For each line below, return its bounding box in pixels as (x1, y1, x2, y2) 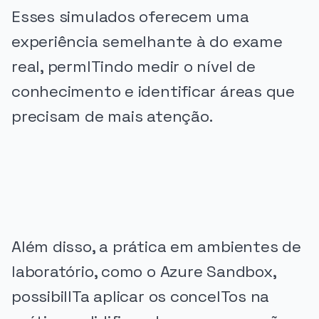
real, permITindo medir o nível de (11, 56, 256, 78)
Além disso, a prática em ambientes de (11, 236, 301, 258)
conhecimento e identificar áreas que (11, 81, 295, 103)
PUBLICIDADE (11, 154, 76, 164)
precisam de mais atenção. (11, 106, 213, 127)
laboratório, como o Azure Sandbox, (11, 261, 276, 283)
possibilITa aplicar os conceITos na (11, 286, 270, 308)
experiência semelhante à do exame (11, 31, 283, 53)
